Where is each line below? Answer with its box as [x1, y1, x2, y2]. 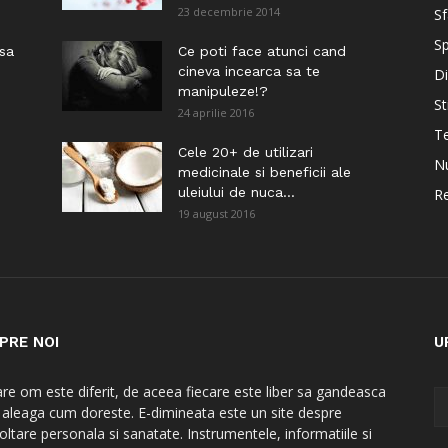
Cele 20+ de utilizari [178, 144, 313, 160]
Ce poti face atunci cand [178, 43, 346, 59]
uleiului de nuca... [178, 184, 295, 200]
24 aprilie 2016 [178, 105, 254, 120]
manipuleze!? [178, 83, 268, 99]
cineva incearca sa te [178, 63, 320, 79]
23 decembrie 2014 [178, 4, 280, 19]
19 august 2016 [178, 206, 255, 221]
